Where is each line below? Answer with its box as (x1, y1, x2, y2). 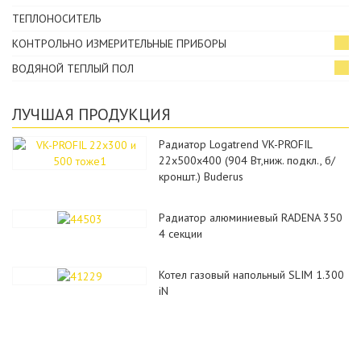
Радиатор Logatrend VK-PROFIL (159, 136, 313, 151)
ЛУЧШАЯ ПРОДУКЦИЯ (12, 103, 171, 125)
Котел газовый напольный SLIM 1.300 (159, 267, 345, 282)
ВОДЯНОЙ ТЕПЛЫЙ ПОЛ (12, 60, 134, 76)
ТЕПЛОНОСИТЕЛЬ (12, 10, 101, 26)
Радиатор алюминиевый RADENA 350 (159, 210, 343, 225)
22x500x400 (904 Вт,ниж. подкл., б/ (159, 152, 336, 168)
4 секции (159, 226, 203, 241)
